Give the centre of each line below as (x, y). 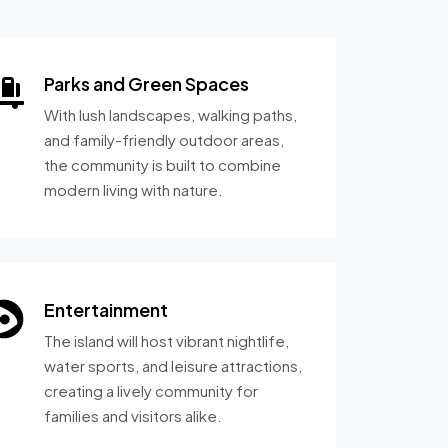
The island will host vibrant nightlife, (166, 340)
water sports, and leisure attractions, (172, 365)
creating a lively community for (150, 390)
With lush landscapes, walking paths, (170, 114)
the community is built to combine (162, 164)
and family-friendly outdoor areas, (163, 139)
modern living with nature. (133, 189)
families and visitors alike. (132, 415)
